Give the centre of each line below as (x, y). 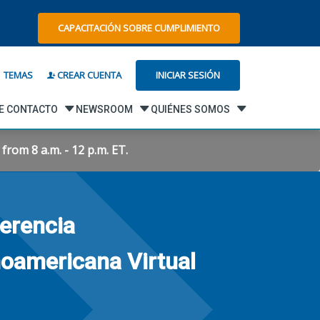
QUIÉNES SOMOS (190, 109)
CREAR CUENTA (88, 75)
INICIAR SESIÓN (188, 75)
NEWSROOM (104, 109)
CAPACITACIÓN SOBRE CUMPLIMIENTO (139, 27)
